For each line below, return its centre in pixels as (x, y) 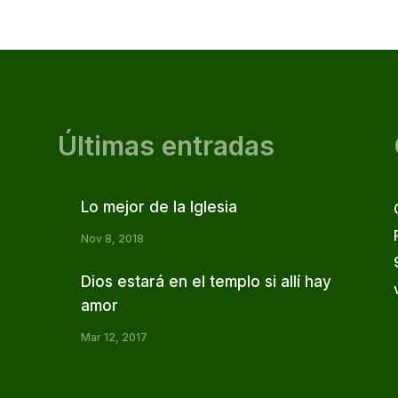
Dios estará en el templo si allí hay (206, 282)
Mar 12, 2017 (114, 338)
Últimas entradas (166, 145)
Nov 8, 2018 (112, 239)
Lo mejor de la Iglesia (159, 207)
